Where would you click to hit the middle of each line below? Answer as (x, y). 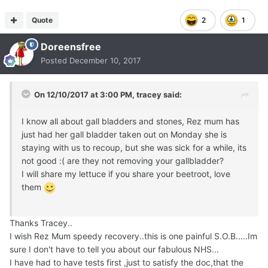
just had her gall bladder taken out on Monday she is (124, 134)
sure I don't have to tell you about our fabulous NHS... (114, 249)
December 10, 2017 (105, 60)
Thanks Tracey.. (41, 223)
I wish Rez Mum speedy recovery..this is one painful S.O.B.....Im (133, 236)
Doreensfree (71, 46)
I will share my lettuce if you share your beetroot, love (126, 173)
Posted (55, 60)
